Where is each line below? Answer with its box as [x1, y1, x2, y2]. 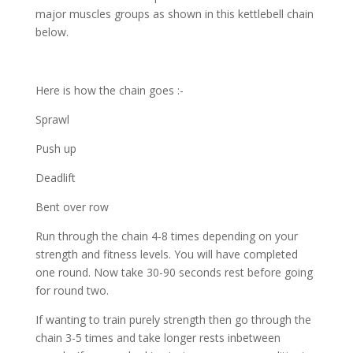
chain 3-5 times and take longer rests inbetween [35, 330, 281, 345]
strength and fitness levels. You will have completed [35, 247, 298, 262]
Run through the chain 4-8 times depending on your [35, 229, 298, 243]
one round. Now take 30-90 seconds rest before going [35, 265, 313, 280]
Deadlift [35, 170, 76, 185]
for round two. [35, 283, 109, 298]
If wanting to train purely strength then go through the [35, 312, 311, 327]
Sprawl [35, 112, 69, 127]
